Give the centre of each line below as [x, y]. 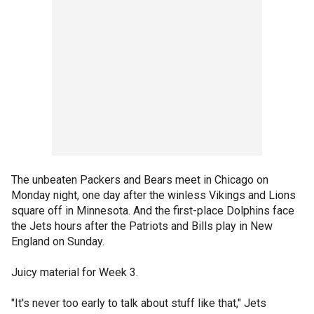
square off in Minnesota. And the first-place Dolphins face [153, 211]
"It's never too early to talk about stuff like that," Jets [139, 303]
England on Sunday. [58, 241]
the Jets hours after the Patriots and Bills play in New [142, 226]
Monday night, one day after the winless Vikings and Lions [153, 195]
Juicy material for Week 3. [75, 272]
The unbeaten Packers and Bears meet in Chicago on [140, 180]
